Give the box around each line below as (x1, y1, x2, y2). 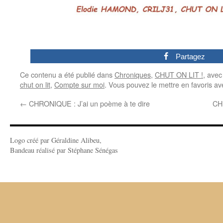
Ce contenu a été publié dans (20, 69, 114, 80)
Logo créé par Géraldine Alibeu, (10, 135, 102, 145)
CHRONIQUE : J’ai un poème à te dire (27, 98, 150, 109)
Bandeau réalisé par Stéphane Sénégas (10, 145, 118, 155)
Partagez (176, 52, 206, 61)
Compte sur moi (54, 79, 105, 90)
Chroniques (114, 69, 151, 80)
